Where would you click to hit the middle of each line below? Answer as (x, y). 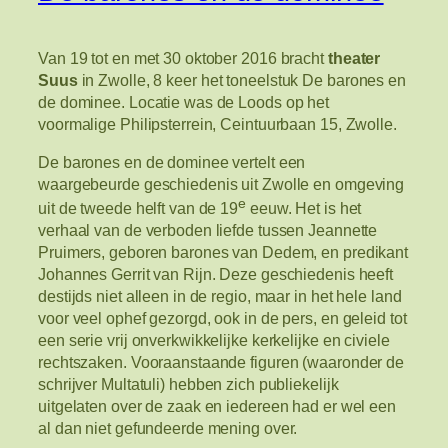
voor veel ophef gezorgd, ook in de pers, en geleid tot (222, 318)
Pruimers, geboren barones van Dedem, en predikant (223, 252)
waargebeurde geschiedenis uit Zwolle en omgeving (221, 183)
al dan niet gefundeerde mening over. (168, 428)
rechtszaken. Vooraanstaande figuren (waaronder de (221, 362)
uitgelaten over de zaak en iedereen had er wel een (217, 406)
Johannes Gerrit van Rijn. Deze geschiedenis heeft (216, 274)
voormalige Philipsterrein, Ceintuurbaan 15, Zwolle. (217, 123)
